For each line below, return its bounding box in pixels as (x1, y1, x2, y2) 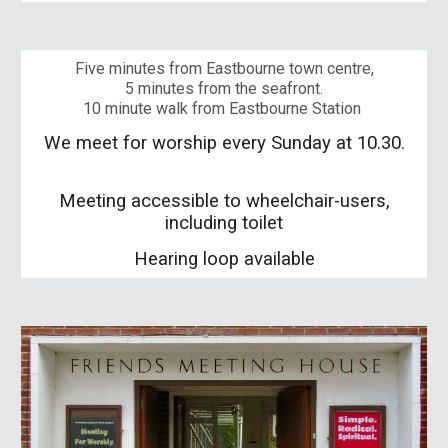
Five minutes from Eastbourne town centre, (74, 59, 374, 78)
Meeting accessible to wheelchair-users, (58, 190, 390, 212)
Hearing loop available (133, 248, 315, 270)
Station (312, 99, 361, 118)
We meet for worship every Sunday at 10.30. (43, 132, 405, 154)
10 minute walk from (83, 99, 229, 118)
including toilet (165, 212, 283, 234)
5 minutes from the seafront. (125, 79, 323, 98)
